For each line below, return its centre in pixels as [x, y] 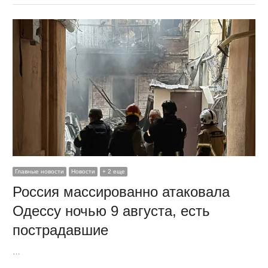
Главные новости [39, 171]
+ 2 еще [113, 171]
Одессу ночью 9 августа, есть [111, 211]
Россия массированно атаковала [121, 191]
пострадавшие [60, 230]
